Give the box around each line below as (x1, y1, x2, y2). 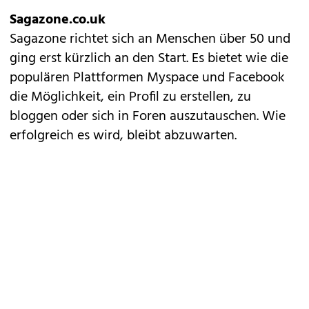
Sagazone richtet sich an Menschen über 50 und (10, 28, 290, 50)
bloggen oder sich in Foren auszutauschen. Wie (10, 105, 286, 128)
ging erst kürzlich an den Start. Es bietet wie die (10, 47, 288, 70)
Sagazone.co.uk (10, 8, 106, 31)
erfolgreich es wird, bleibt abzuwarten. (10, 124, 237, 147)
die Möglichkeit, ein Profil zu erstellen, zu (10, 86, 251, 108)
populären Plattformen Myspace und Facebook (10, 66, 285, 89)
